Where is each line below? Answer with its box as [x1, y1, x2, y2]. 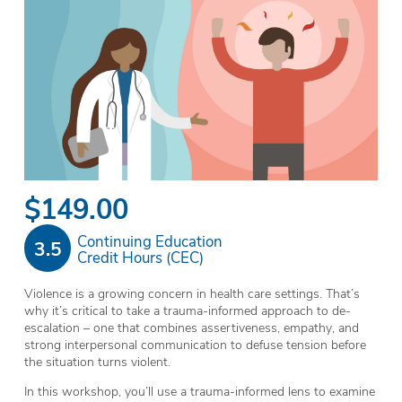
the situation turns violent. [23, 352, 170, 370]
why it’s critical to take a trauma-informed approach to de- [23, 301, 351, 319]
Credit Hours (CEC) [76, 246, 204, 267]
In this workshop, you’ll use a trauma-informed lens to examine [23, 381, 375, 399]
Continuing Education [76, 230, 223, 250]
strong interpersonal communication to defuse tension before [23, 335, 366, 353]
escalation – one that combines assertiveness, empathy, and [23, 318, 359, 336]
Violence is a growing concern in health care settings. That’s [23, 284, 360, 301]
